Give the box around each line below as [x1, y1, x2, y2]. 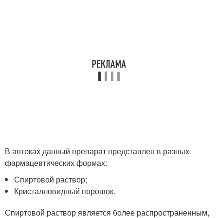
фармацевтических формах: [5, 157, 107, 168]
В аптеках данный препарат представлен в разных [5, 145, 189, 157]
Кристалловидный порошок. [14, 185, 116, 197]
